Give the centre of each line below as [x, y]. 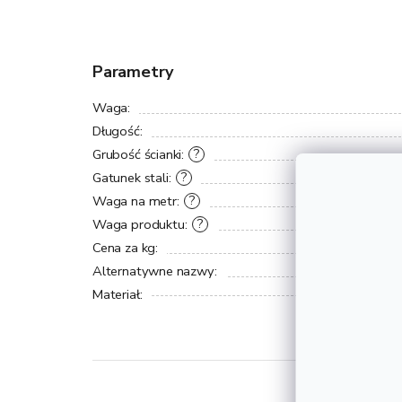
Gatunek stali [131, 178]
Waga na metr [135, 201]
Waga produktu [139, 225]
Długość [116, 131]
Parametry [133, 72]
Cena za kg [124, 248]
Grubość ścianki [137, 155]
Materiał [116, 295]
